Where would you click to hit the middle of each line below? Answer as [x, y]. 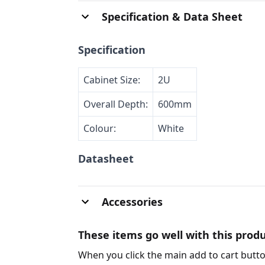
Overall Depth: [116, 104]
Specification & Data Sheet [172, 16]
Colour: [100, 128]
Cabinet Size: [112, 80]
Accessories [132, 201]
